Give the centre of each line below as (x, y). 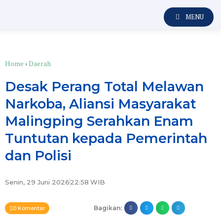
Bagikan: (108, 208)
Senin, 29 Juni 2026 (37, 182)
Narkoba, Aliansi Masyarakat (101, 104)
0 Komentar (29, 208)
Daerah (40, 63)
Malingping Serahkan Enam (99, 121)
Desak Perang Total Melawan (104, 87)
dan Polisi (38, 156)
